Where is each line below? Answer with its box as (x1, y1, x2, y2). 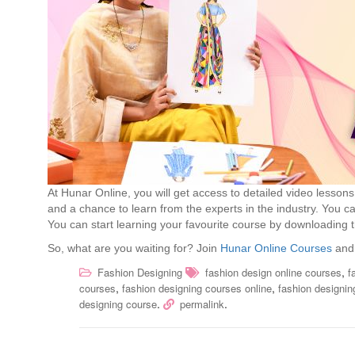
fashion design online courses (205, 265, 342, 281)
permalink (180, 296, 224, 312)
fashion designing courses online (122, 281, 272, 296)
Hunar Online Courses (220, 242, 332, 255)
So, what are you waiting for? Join (48, 242, 220, 255)
